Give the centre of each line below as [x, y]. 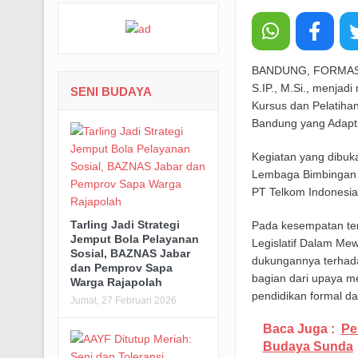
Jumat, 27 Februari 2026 [123, 301]
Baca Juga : [298, 329]
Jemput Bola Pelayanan [134, 239]
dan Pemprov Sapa [121, 268]
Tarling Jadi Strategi [125, 225]
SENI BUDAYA [111, 92]
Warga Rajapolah [116, 282]
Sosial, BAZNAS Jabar [130, 254]
